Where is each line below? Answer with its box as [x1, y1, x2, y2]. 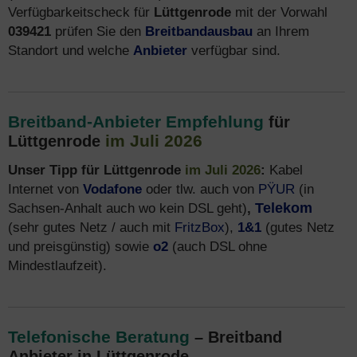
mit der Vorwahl [231, 4, 328, 20]
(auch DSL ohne [168, 238, 267, 254]
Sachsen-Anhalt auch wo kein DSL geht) [8, 200, 247, 216]
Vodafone [83, 181, 142, 197]
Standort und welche [8, 42, 133, 58]
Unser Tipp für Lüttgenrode [8, 162, 185, 178]
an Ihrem [253, 23, 309, 39]
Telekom [255, 200, 312, 216]
